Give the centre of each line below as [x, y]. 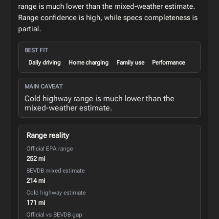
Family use [131, 62]
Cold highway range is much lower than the [100, 98]
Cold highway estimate [56, 192]
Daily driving [45, 62]
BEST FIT [36, 50]
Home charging [89, 62]
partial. [30, 29]
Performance [169, 62]
